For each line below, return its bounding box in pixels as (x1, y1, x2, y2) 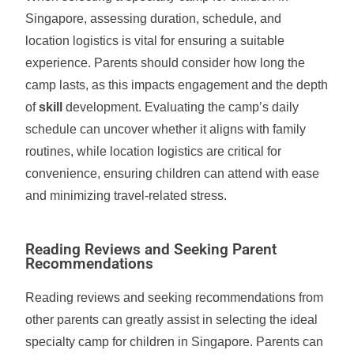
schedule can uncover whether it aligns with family (25, 122, 307, 136)
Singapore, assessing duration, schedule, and (25, 12, 282, 25)
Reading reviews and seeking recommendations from (25, 291, 324, 304)
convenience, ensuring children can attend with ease (25, 167, 320, 180)
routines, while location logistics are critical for (25, 145, 282, 158)
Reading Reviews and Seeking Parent (25, 241, 277, 258)
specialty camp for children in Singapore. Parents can (25, 335, 324, 348)
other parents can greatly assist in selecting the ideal (25, 313, 318, 326)
